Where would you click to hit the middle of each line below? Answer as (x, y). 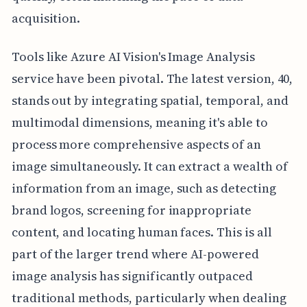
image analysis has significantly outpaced (132, 275)
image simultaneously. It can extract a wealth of (149, 166)
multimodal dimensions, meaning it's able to (139, 122)
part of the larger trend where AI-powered (135, 254)
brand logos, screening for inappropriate (131, 210)
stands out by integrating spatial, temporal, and (150, 100)
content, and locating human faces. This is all (142, 232)
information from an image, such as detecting (144, 188)
